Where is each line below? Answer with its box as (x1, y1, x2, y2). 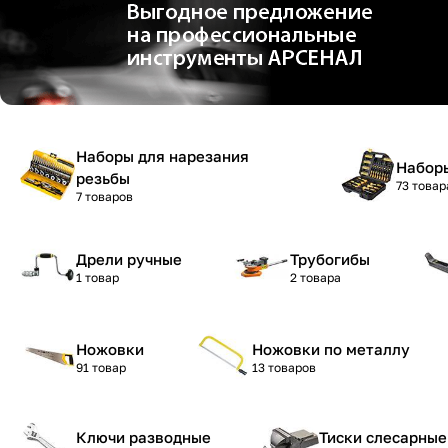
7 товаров (76, 189, 133, 204)
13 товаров (252, 360, 316, 375)
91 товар (76, 360, 126, 375)
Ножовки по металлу (252, 340, 410, 358)
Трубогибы (290, 250, 370, 268)
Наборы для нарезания (76, 147, 249, 165)
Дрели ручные (76, 250, 182, 268)
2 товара (290, 270, 341, 285)
